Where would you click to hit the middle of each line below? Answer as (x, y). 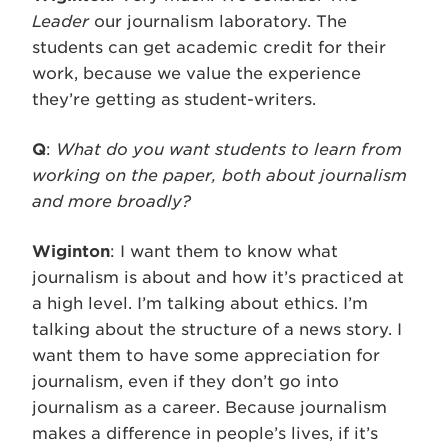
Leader (60, 21)
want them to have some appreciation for (206, 355)
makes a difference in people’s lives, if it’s (205, 433)
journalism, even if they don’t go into (185, 381)
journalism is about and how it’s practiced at (218, 277)
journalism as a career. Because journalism (209, 407)
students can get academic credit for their (209, 47)
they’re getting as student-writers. (174, 99)
